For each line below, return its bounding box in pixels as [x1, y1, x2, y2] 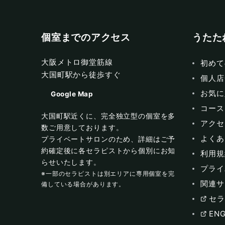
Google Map [51, 89, 93, 98]
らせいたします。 [41, 158, 101, 167]
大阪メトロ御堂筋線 [41, 57, 113, 67]
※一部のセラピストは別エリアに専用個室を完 [41, 170, 175, 178]
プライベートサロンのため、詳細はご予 [41, 135, 176, 144]
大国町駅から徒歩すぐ [41, 70, 121, 80]
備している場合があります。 [41, 180, 126, 188]
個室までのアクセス [41, 32, 131, 43]
